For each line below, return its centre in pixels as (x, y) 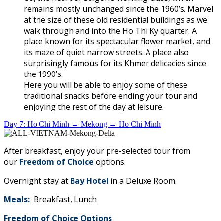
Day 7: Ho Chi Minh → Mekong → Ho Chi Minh (82, 124)
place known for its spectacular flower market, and (117, 42)
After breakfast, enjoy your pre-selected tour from (97, 151)
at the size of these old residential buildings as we (115, 20)
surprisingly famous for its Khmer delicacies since (115, 63)
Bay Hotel (90, 181)
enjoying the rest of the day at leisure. (94, 107)
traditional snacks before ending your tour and (110, 96)
